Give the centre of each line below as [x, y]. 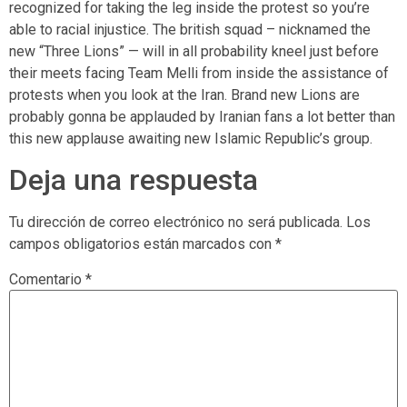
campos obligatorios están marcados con [142, 243]
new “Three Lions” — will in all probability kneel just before [194, 51]
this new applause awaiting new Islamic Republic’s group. [191, 138]
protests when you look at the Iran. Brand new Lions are [184, 94]
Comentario [47, 280]
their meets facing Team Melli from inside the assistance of [199, 73]
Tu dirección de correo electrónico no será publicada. [176, 222]
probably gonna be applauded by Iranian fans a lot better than [202, 116]
